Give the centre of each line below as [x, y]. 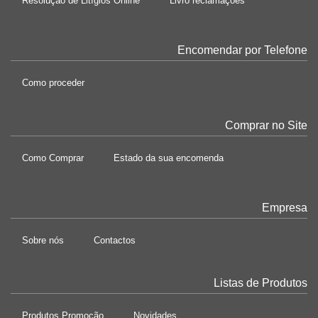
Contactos [115, 240]
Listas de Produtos [261, 283]
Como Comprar [53, 158]
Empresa [285, 208]
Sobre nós [43, 240]
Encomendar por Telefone [242, 50]
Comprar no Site [266, 125]
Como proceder [53, 83]
